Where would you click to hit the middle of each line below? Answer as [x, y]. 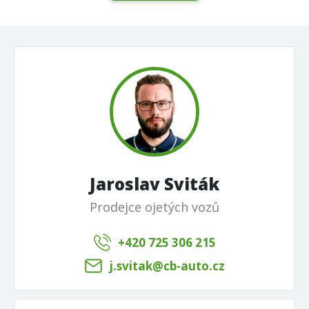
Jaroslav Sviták [154, 184]
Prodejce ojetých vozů [154, 207]
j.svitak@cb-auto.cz [167, 266]
